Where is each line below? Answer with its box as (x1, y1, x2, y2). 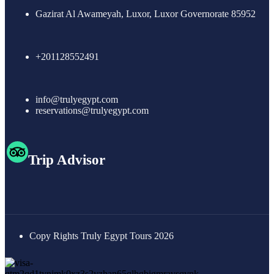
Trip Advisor (28, 152, 105, 168)
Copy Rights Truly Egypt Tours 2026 (29, 231, 174, 242)
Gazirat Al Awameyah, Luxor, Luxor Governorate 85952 (35, 9, 256, 20)
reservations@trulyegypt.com (35, 105, 149, 116)
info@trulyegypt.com (35, 94, 118, 105)
